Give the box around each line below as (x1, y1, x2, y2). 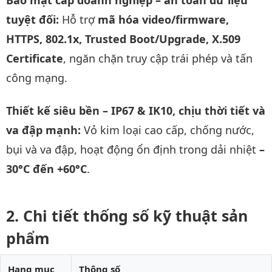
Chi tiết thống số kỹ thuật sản (23, 205, 248, 226)
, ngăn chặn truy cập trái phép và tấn (63, 50, 253, 66)
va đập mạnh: (6, 123, 84, 137)
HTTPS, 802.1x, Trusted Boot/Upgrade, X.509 (6, 31, 240, 46)
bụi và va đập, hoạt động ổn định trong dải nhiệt (6, 142, 259, 157)
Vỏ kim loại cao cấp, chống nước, (84, 123, 254, 137)
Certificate (6, 50, 63, 66)
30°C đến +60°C (6, 161, 87, 176)
